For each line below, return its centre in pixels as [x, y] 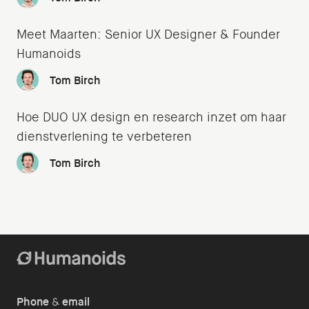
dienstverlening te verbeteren [104, 137]
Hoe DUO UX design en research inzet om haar [151, 118]
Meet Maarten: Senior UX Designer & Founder [148, 35]
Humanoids [49, 54]
